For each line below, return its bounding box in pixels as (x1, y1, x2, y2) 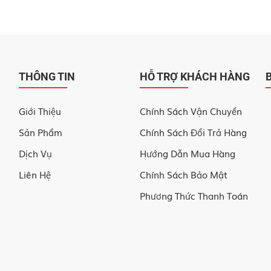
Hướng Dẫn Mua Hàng (140, 146, 235, 160)
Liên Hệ (19, 167, 51, 181)
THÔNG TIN (19, 70, 75, 83)
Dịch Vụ (19, 146, 52, 160)
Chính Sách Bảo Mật (140, 167, 227, 181)
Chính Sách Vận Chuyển (140, 103, 242, 117)
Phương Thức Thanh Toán (140, 188, 248, 202)
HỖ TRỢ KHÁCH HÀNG (140, 70, 250, 83)
